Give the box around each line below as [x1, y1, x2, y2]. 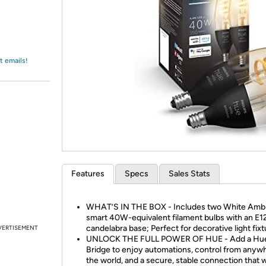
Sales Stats [169, 169, 210, 179]
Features [71, 169, 104, 179]
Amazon [23, 15, 54, 26]
